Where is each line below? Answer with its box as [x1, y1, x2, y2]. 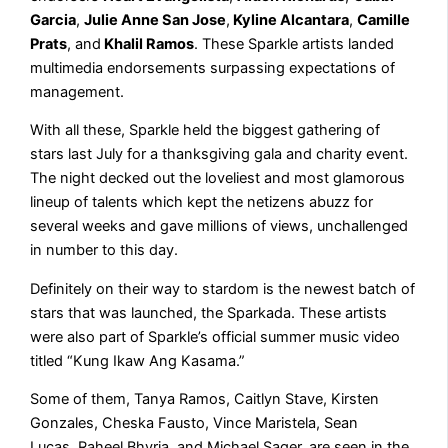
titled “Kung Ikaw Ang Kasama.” [30, 351, 246, 370]
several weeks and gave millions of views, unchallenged [30, 217, 409, 236]
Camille [357, 10, 411, 29]
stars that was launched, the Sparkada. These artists [30, 303, 388, 322]
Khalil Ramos [101, 34, 195, 53]
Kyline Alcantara [230, 10, 350, 29]
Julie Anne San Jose [84, 10, 227, 29]
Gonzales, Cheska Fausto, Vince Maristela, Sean [30, 414, 359, 433]
